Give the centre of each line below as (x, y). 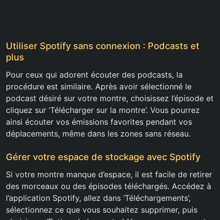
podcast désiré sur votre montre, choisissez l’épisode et (110, 98)
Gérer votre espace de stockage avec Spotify (103, 157)
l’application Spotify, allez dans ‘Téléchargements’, (98, 198)
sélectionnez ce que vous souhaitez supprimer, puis (102, 210)
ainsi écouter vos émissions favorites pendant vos (99, 122)
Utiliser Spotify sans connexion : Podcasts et (103, 46)
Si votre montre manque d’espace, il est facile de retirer (109, 175)
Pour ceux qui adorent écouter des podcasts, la (94, 75)
